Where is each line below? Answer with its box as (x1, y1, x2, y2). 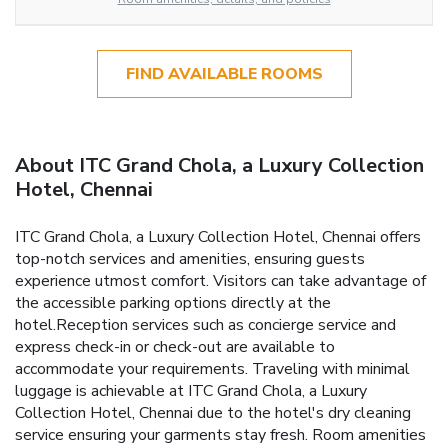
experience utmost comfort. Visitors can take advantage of (15, 270, 426, 293)
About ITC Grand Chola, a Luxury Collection (15, 152, 424, 180)
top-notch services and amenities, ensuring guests (15, 248, 365, 271)
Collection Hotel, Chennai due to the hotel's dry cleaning (15, 402, 411, 425)
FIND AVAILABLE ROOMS (125, 62, 323, 85)
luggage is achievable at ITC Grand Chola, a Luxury (15, 380, 367, 403)
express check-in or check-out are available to (15, 336, 335, 359)
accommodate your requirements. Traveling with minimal (15, 358, 410, 381)
